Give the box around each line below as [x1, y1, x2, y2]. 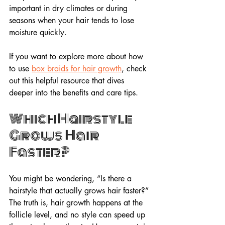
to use [9, 63, 32, 74]
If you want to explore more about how [9, 51, 146, 62]
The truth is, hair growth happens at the [9, 197, 145, 208]
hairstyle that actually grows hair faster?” [9, 185, 151, 196]
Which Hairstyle [9, 109, 134, 129]
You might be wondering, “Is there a [9, 173, 134, 184]
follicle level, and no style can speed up [9, 209, 148, 220]
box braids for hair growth [32, 63, 122, 74]
